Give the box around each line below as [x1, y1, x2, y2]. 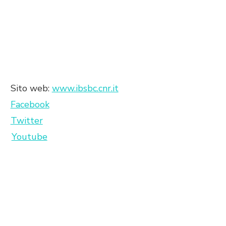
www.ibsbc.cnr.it [51, 82, 119, 95]
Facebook [10, 98, 49, 111]
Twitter [10, 115, 43, 127]
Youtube [11, 131, 47, 143]
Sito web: [10, 82, 52, 95]
